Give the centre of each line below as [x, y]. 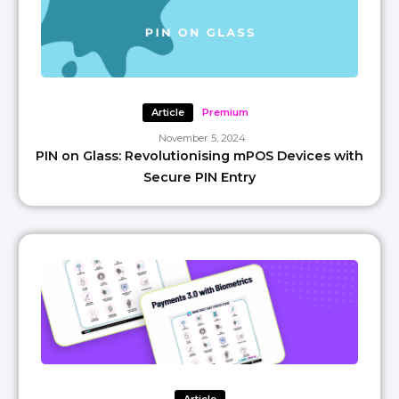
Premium [225, 112]
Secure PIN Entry [199, 177]
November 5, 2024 [202, 138]
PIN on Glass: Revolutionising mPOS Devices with [199, 156]
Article [167, 112]
